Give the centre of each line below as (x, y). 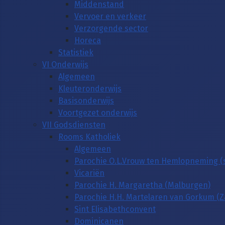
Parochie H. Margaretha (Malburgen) (142, 185)
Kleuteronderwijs (90, 88)
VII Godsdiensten (74, 125)
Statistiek (76, 52)
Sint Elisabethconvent (115, 209)
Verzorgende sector (111, 28)
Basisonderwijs (86, 100)
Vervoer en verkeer (110, 16)
